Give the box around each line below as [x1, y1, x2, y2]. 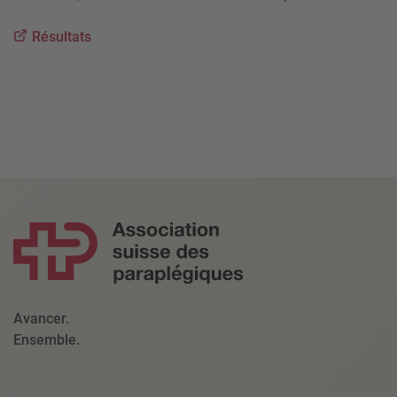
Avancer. [13, 310, 76, 328]
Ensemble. [13, 331, 80, 349]
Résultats [31, 28, 91, 46]
